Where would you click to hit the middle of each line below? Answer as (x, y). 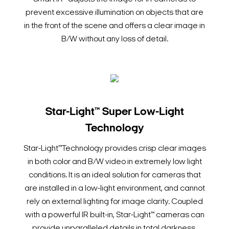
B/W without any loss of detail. (114, 40)
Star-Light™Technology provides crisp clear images (114, 149)
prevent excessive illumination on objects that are (114, 13)
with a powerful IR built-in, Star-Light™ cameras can (114, 215)
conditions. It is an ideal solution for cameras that (114, 176)
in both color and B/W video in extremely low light (114, 162)
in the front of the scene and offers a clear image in (114, 26)
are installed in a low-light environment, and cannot (114, 189)
